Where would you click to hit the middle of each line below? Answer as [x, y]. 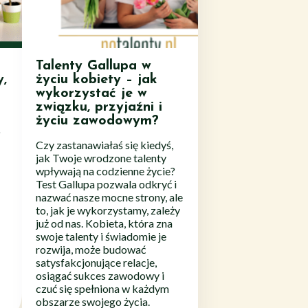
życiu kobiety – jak [97, 79]
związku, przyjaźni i [99, 107]
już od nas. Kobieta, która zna [104, 223]
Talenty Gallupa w [93, 66]
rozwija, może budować [91, 249]
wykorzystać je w [91, 93]
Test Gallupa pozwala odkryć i [106, 184]
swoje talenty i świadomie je [101, 236]
